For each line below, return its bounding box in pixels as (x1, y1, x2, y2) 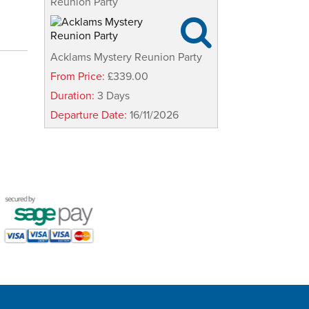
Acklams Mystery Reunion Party (50, 50, 202, 64)
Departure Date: (50, 108, 130, 122)
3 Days (97, 89, 130, 103)
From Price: (50, 70, 108, 83)
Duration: (50, 89, 97, 103)
